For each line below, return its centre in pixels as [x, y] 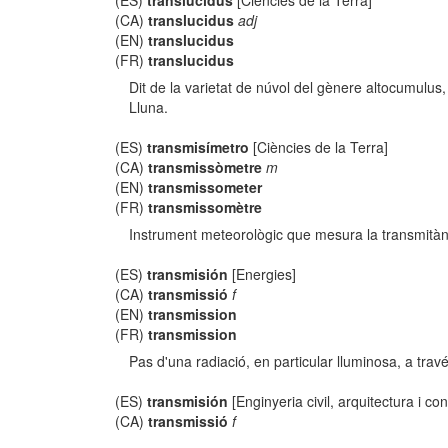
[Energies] [262, 274]
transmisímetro [198, 147]
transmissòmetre [205, 167]
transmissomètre [205, 207]
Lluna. [149, 107]
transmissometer [205, 187]
